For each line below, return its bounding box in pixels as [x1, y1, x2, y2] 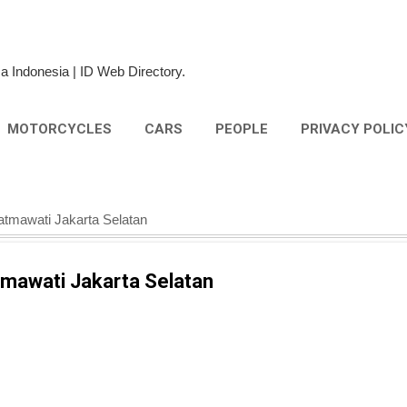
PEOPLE [215, 121, 268, 137]
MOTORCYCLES [7, 121, 112, 137]
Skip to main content [143, 15, 264, 30]
